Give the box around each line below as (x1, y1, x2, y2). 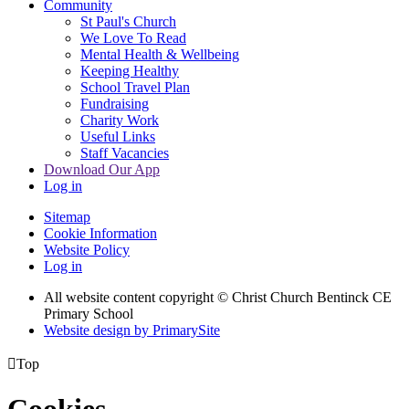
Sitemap (44, 208, 90, 225)
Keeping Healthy (80, 62, 179, 79)
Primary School (44, 305, 133, 321)
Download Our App (44, 161, 160, 177)
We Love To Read (80, 29, 186, 46)
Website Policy (44, 241, 130, 257)
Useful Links (80, 128, 155, 144)
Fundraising (80, 95, 149, 111)
